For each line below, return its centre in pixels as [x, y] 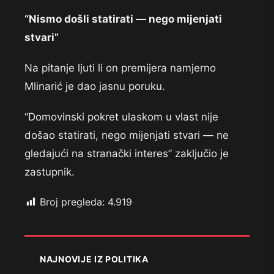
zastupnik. [50, 172]
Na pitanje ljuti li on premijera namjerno [120, 68]
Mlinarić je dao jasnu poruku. [95, 87]
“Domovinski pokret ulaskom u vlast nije [121, 117]
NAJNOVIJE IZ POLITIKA [94, 259]
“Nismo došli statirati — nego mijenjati [123, 19]
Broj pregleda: [72, 202]
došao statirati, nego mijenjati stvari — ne [127, 135]
